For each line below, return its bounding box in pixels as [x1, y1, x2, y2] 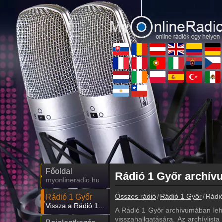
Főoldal [46, 167, 72, 175]
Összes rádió [115, 192, 156, 200]
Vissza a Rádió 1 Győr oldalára [98, 202, 105, 210]
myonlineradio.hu [46, 176, 100, 184]
